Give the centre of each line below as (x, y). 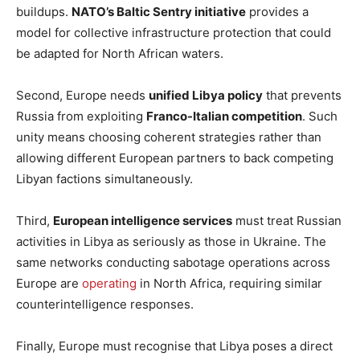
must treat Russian (287, 220)
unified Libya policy (206, 95)
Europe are (49, 283)
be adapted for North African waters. (120, 53)
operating (109, 283)
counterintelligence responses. (105, 304)
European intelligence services (143, 220)
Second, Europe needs (82, 95)
